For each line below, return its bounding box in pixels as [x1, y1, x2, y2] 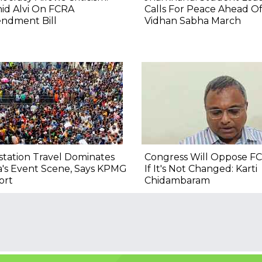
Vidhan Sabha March [144, 15, 241, 26]
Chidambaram [144, 174, 210, 186]
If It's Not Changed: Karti [144, 163, 257, 174]
